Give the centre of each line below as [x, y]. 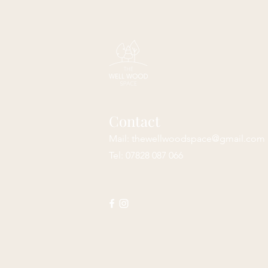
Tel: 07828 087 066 [146, 155]
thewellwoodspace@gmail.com [198, 138]
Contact [136, 121]
